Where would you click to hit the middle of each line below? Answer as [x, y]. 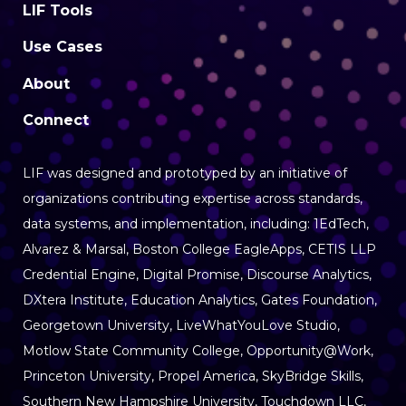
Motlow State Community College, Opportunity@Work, [198, 350]
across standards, [309, 198]
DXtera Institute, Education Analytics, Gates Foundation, [200, 300]
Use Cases [63, 47]
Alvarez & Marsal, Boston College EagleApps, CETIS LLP [199, 249]
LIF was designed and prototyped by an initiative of [185, 173]
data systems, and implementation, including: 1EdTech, [196, 223]
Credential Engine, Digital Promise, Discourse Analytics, [197, 274]
